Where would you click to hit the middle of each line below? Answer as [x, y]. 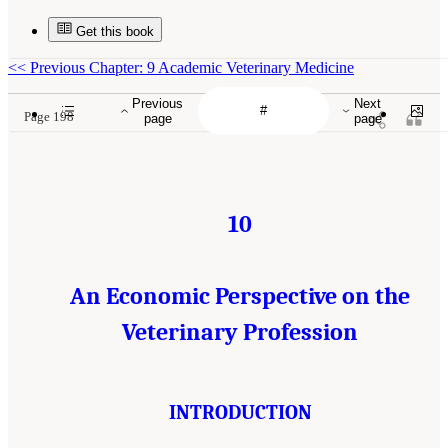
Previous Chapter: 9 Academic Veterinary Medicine [190, 67]
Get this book [115, 31]
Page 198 [49, 116]
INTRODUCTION [240, 412]
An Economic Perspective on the [240, 295]
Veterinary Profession [240, 331]
